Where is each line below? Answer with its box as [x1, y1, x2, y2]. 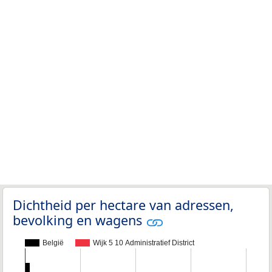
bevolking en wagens [13, 211, 146, 229]
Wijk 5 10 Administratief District [93, 239, 195, 248]
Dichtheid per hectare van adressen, [13, 196, 234, 214]
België [42, 239, 64, 248]
